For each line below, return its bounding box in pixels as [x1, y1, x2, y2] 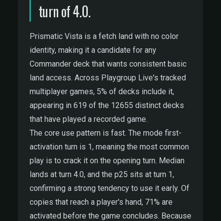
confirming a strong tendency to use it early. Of [30, 184, 189, 193]
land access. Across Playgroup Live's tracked [30, 73, 186, 82]
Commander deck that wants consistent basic [30, 59, 186, 69]
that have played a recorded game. [30, 114, 147, 124]
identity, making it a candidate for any [30, 45, 156, 55]
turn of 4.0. [38, 1, 91, 21]
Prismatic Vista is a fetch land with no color [30, 32, 179, 41]
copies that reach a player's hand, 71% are [30, 197, 173, 207]
